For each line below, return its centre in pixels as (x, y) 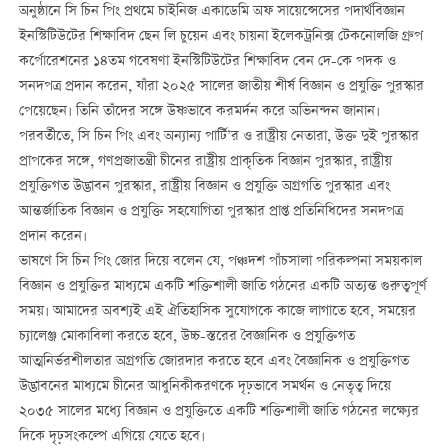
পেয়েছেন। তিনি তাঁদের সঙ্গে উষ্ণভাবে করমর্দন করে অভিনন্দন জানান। (199, 111)
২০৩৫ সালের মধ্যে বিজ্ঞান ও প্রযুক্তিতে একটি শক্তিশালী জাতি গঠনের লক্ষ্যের (218, 411)
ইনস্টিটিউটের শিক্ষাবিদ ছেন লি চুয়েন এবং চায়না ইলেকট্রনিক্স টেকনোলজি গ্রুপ (220, 36)
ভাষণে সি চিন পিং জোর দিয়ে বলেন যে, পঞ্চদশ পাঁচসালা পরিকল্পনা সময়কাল (220, 261)
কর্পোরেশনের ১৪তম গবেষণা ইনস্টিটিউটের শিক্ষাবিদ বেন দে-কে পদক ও (207, 61)
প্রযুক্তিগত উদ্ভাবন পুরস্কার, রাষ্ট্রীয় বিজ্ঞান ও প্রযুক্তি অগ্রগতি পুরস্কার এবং (204, 186)
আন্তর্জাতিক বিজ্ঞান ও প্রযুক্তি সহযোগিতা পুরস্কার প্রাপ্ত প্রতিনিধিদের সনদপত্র (210, 211)
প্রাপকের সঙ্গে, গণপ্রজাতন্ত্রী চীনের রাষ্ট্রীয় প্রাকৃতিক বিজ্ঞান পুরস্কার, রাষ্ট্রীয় (205, 161)
